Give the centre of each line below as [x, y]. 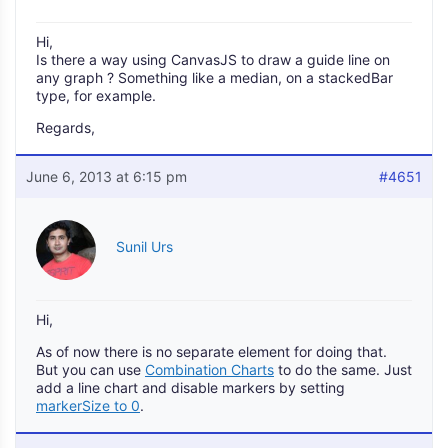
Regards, [65, 127]
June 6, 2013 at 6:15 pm [106, 176]
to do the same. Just [343, 369]
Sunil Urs [144, 246]
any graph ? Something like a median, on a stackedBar [214, 77]
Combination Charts [209, 369]
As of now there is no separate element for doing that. [211, 351]
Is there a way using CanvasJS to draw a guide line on [213, 59]
